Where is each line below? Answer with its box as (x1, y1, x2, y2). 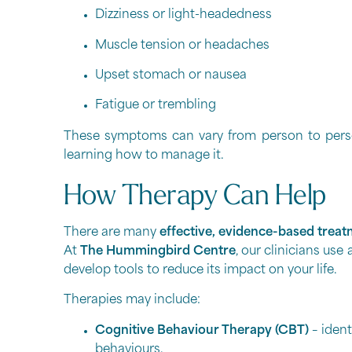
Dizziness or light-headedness (94, 9, 272, 22)
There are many (63, 226, 159, 239)
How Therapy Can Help (63, 182, 326, 211)
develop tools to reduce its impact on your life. (63, 264, 337, 277)
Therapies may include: (63, 295, 200, 307)
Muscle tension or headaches (94, 39, 269, 52)
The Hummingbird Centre (79, 245, 236, 258)
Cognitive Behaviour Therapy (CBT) (94, 324, 309, 337)
